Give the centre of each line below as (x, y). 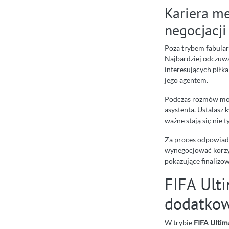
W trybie (179, 223)
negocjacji (196, 30)
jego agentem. (186, 80)
